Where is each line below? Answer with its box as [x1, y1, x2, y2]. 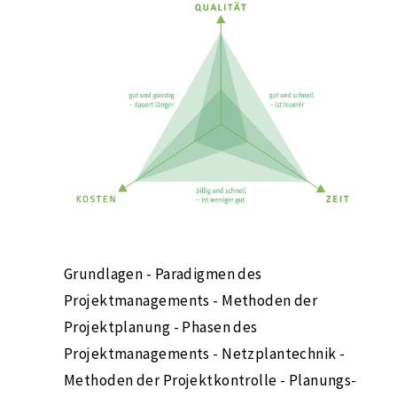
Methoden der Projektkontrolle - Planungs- [64, 370, 357, 391]
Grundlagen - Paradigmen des [64, 264, 262, 284]
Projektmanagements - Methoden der [64, 291, 318, 311]
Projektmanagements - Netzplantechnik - [64, 344, 346, 364]
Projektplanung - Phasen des [64, 317, 258, 338]
